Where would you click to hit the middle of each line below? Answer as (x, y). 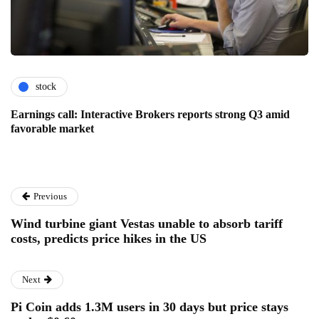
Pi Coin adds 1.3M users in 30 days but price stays (150, 307)
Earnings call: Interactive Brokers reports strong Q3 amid (150, 114)
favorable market (52, 128)
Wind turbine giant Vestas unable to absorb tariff (147, 223)
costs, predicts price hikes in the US (109, 238)
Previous (50, 196)
